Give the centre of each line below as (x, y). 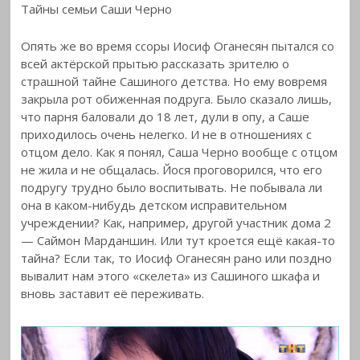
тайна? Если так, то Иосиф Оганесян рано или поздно (177, 258)
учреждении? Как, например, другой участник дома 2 (176, 223)
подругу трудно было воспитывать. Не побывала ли (172, 188)
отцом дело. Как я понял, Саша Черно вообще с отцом (180, 152)
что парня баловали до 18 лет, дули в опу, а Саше (166, 117)
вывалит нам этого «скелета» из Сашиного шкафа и (171, 276)
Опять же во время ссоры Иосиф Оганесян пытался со (178, 46)
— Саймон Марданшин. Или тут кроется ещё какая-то (178, 241)
